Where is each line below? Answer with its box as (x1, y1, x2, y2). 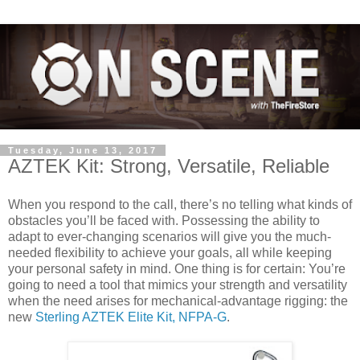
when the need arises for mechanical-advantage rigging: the (8, 293, 348, 308)
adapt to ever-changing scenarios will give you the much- (8, 229, 331, 243)
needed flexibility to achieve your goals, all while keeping (8, 245, 332, 260)
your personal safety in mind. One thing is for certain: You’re (8, 261, 346, 276)
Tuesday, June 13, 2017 (8, 145, 157, 156)
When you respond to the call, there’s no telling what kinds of (8, 197, 352, 211)
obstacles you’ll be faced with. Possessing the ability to (8, 213, 320, 227)
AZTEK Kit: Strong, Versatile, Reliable (8, 155, 329, 178)
